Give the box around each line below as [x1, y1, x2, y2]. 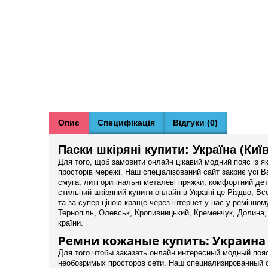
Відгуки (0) [173, 118, 218, 127]
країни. [58, 218, 83, 227]
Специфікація [98, 118, 155, 127]
